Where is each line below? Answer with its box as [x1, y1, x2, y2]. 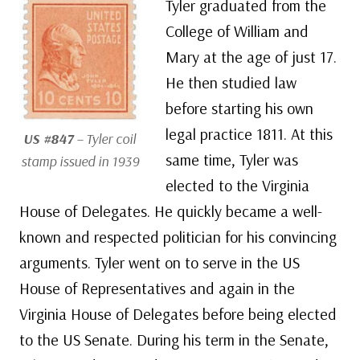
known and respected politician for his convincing [19, 227, 337, 247]
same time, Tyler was [166, 149, 298, 170]
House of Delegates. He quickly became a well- [19, 201, 322, 222]
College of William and [166, 21, 309, 42]
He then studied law [166, 72, 297, 93]
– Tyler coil [73, 129, 136, 149]
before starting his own [166, 98, 313, 119]
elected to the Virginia [166, 175, 309, 196]
